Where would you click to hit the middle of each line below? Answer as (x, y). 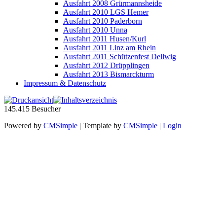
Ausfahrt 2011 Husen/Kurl (105, 39)
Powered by (24, 126)
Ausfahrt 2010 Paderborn (103, 21)
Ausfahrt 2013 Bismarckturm (109, 74)
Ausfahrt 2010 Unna (95, 30)
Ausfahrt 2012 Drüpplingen (106, 66)
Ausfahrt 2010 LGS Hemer (106, 12)
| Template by (100, 126)
